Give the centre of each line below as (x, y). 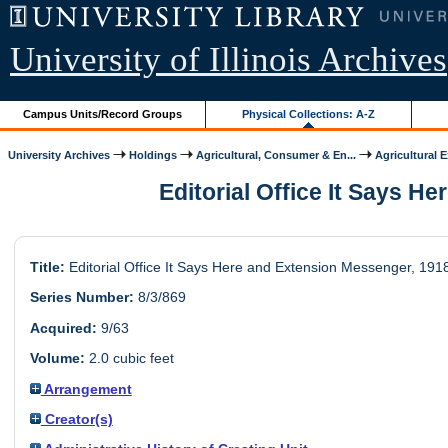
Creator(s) (76, 418)
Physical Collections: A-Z (309, 113)
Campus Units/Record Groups (103, 113)
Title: (47, 267)
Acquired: (63, 327)
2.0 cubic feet (129, 358)
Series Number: (81, 297)
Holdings (153, 154)
